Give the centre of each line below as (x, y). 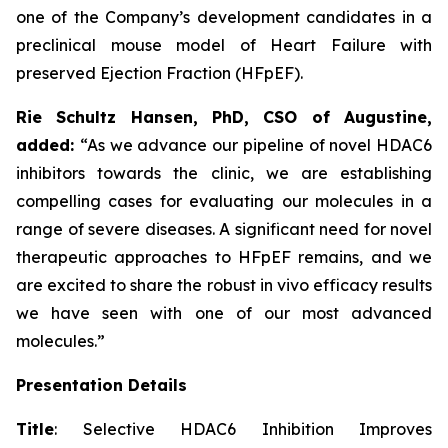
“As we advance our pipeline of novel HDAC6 (255, 145)
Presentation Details (101, 385)
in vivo (284, 285)
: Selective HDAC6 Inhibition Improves (243, 429)
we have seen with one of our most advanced (224, 313)
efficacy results (370, 285)
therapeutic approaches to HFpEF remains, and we (224, 257)
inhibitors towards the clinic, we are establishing (224, 173)
